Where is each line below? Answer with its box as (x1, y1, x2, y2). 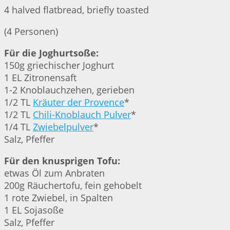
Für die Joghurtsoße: (4, 47, 99, 60)
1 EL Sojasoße (4, 204, 64, 217)
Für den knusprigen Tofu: (4, 155, 120, 167)
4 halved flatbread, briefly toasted (4, 4, 149, 16)
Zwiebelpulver (33, 121, 93, 133)
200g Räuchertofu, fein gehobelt (4, 179, 142, 192)
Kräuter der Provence (33, 96, 124, 109)
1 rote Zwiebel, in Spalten (4, 191, 113, 204)
